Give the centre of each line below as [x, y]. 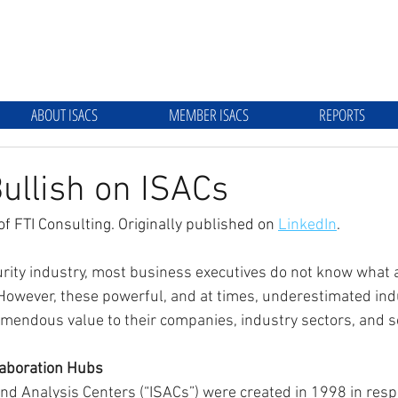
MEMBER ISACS [208, 115]
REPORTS [342, 115]
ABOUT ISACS [64, 115]
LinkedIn [307, 225]
